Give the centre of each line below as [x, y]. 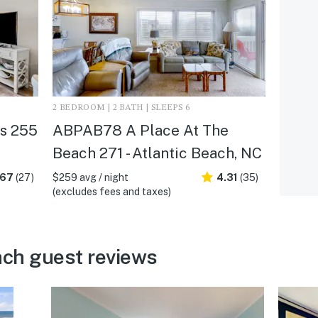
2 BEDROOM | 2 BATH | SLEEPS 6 [121, 108]
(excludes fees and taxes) [111, 191]
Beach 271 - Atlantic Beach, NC [157, 153]
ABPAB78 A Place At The [140, 130]
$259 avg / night [90, 177]
